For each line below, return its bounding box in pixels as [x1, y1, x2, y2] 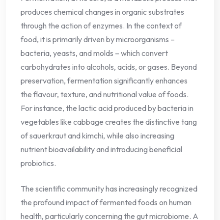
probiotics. [21, 158, 56, 168]
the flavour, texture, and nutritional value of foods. [21, 89, 189, 100]
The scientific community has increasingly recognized [21, 184, 197, 194]
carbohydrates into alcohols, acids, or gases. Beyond [21, 62, 197, 72]
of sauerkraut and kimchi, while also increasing [21, 131, 174, 141]
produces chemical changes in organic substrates [21, 7, 184, 17]
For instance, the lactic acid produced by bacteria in [21, 103, 193, 113]
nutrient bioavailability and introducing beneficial [21, 144, 182, 155]
